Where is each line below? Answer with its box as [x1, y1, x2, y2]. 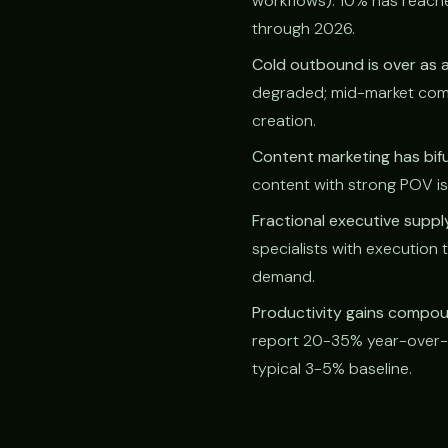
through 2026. [252, 18, 355, 39]
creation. [252, 110, 316, 131]
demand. [252, 266, 315, 287]
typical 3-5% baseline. [252, 358, 412, 379]
